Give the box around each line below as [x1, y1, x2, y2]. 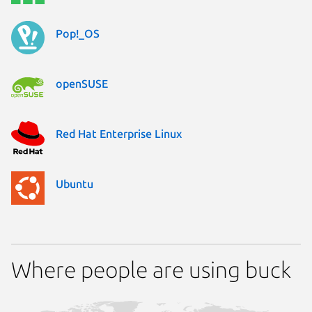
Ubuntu [56, 177, 93, 190]
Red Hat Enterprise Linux [56, 127, 182, 140]
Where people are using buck [11, 256, 291, 282]
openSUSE [56, 77, 108, 90]
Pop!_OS [56, 26, 100, 40]
